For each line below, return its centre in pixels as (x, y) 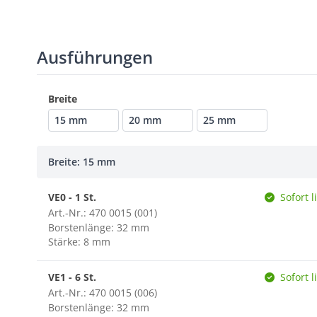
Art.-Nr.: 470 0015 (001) (103, 213)
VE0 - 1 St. (72, 197)
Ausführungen (95, 57)
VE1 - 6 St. (72, 277)
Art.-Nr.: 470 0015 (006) (103, 293)
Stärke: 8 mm (79, 242)
